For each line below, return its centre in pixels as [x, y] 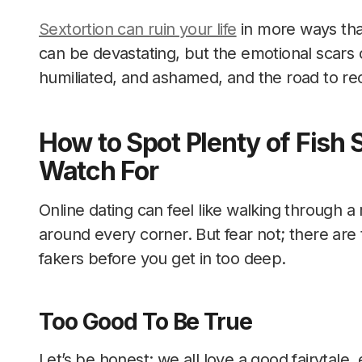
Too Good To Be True [145, 322]
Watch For [99, 171]
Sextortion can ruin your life [138, 29]
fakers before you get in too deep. [162, 259]
